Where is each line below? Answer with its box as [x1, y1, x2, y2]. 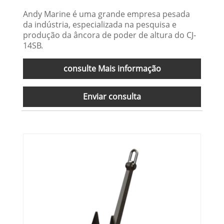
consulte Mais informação [63, 62, 161, 74]
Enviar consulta [83, 90, 141, 102]
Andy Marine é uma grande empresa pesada [23, 8, 190, 19]
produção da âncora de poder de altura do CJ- [23, 29, 196, 40]
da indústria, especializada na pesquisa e [23, 18, 177, 30]
